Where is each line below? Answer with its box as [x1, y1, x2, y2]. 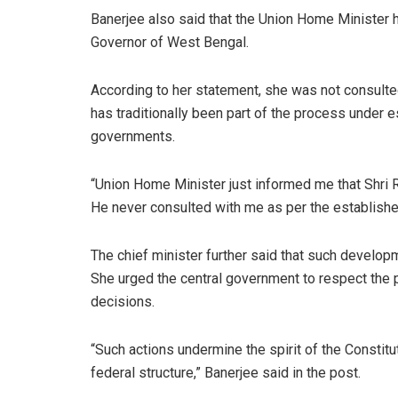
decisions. [91, 292, 155, 310]
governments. [91, 127, 175, 145]
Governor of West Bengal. [91, 33, 249, 51]
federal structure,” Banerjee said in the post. [91, 363, 361, 381]
